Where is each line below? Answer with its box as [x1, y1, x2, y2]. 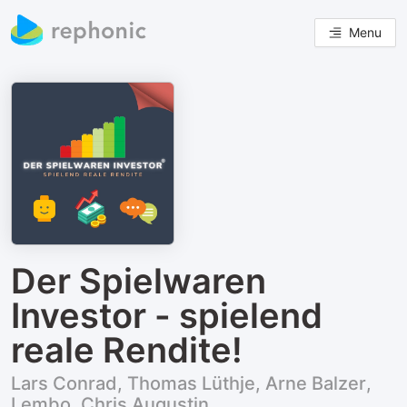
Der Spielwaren [11, 260, 266, 302]
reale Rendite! [11, 329, 243, 371]
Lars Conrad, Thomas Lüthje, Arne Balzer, [11, 372, 372, 394]
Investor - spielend [11, 294, 323, 336]
